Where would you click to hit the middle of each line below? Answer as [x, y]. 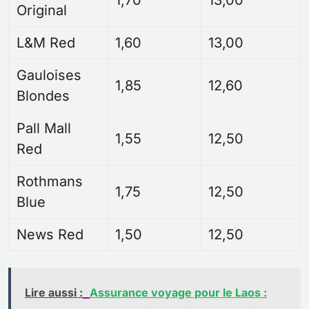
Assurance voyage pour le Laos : [178, 293]
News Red [50, 235]
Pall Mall [44, 129]
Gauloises [49, 76]
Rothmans [50, 182]
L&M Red [46, 43]
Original [42, 11]
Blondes [43, 96]
